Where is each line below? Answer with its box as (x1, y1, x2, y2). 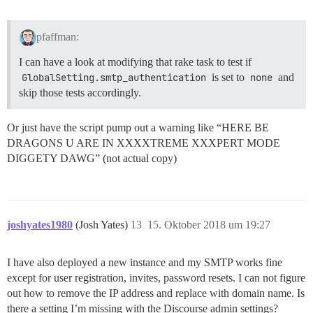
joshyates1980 (7, 219, 73, 231)
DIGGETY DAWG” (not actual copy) (7, 152, 177, 165)
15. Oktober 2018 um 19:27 (147, 219, 270, 231)
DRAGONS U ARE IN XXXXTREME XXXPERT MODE (7, 137, 280, 150)
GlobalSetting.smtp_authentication (22, 71, 206, 85)
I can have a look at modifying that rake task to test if (19, 56, 252, 68)
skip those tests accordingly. (19, 87, 141, 99)
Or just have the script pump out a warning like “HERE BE (7, 122, 269, 134)
